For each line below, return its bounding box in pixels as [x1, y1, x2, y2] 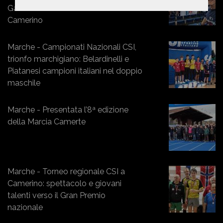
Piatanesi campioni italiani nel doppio [7, 66, 142, 76]
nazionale [7, 203, 43, 213]
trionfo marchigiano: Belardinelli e [7, 54, 129, 64]
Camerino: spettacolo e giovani [7, 179, 121, 189]
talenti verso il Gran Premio [7, 191, 106, 201]
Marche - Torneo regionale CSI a [7, 167, 125, 177]
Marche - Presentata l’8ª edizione [7, 105, 128, 115]
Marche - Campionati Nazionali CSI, [7, 42, 136, 52]
